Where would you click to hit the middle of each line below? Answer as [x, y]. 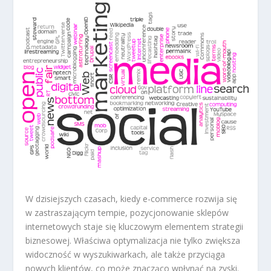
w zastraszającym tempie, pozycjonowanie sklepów [127, 212]
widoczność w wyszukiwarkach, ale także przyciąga [126, 254]
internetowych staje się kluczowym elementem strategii [135, 226]
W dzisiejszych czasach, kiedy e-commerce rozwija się [132, 198]
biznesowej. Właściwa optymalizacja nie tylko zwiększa [133, 240]
